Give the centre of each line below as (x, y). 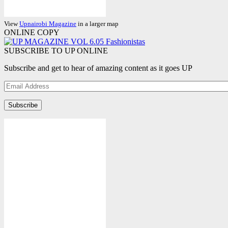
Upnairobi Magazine (48, 24)
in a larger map (97, 24)
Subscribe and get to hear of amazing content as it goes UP (98, 68)
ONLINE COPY (32, 32)
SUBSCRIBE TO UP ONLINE (56, 51)
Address (17, 94)
